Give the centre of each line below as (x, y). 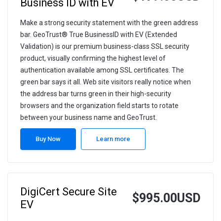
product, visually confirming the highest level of (93, 58)
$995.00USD (166, 198)
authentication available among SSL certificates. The (102, 70)
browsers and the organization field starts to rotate (99, 106)
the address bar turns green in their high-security (96, 94)
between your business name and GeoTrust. (89, 118)
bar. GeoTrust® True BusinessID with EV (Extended (99, 35)
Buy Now (48, 139)
